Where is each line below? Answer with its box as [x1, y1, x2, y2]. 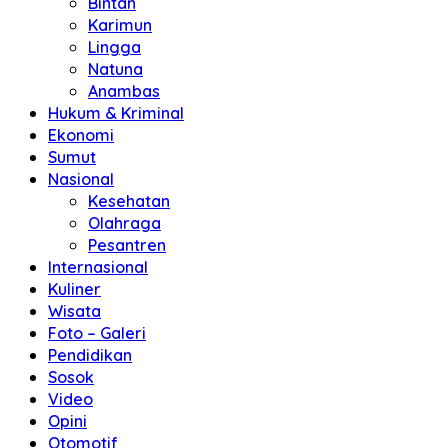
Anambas [88, 81, 160, 101]
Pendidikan [48, 345, 132, 365]
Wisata [48, 301, 101, 321]
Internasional [48, 257, 148, 277]
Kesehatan [88, 191, 170, 211]
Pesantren [88, 235, 166, 255]
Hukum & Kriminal [48, 103, 184, 123]
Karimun [88, 15, 152, 35]
